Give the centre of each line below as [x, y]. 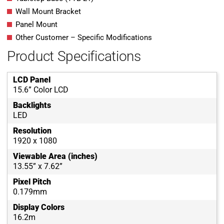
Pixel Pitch [32, 182]
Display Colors [39, 207]
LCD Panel [32, 80]
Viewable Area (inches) [55, 156]
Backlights [32, 105]
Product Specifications [74, 56]
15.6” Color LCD [41, 90]
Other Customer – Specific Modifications [84, 38]
